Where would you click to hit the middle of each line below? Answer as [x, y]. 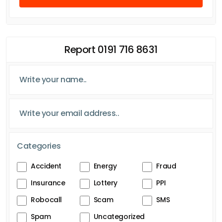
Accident [46, 166]
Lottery [106, 183]
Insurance [48, 183]
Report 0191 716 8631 [111, 49]
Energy [105, 166]
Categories [39, 146]
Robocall [47, 199]
